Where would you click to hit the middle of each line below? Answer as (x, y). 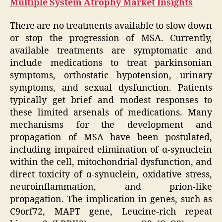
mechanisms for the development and (111, 125)
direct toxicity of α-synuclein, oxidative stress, (111, 175)
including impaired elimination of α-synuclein (111, 150)
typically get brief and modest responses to (111, 101)
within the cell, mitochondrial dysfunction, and (111, 163)
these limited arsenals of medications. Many (111, 113)
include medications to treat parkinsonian (111, 63)
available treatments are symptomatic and (111, 51)
